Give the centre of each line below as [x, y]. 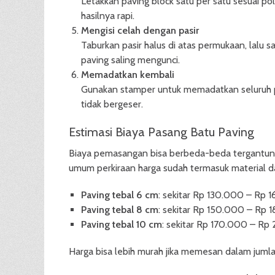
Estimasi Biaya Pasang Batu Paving [161, 132]
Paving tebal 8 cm [120, 210]
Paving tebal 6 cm [120, 195]
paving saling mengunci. [130, 60]
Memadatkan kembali [128, 75]
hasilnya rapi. [108, 16]
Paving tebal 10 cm [122, 224]
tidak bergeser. [112, 104]
